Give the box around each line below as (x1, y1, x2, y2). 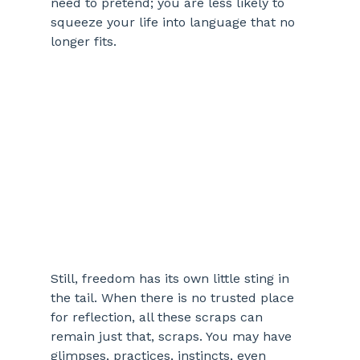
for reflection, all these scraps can (50, 309, 267, 325)
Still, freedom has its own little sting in (50, 271, 293, 287)
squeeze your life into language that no (50, 14, 299, 31)
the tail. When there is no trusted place (50, 290, 298, 306)
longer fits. (50, 34, 117, 50)
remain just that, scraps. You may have (50, 329, 296, 345)
